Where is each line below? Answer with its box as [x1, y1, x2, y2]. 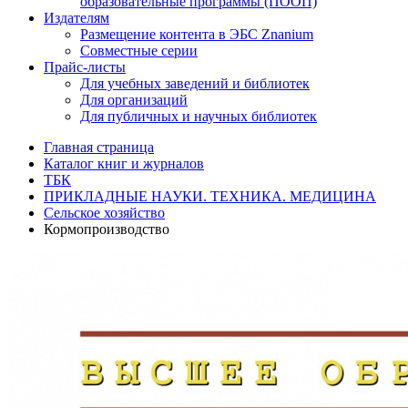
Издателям [44, 10, 109, 25]
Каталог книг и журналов [44, 156, 204, 171]
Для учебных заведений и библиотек [80, 76, 310, 91]
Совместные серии [80, 43, 198, 58]
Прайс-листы [44, 59, 126, 75]
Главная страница [44, 139, 154, 155]
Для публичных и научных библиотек [80, 108, 317, 124]
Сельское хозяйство [44, 205, 165, 220]
